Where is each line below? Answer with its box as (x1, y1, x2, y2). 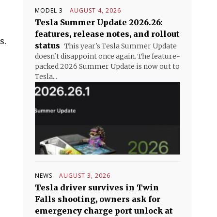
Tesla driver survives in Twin (35, 183, 159, 192)
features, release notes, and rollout (35, 29, 180, 39)
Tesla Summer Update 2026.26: (35, 17, 163, 27)
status (35, 41, 60, 50)
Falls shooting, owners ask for (35, 194, 160, 204)
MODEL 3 (35, 6, 63, 15)
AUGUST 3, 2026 (59, 171, 110, 180)
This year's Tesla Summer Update (63, 42, 177, 50)
